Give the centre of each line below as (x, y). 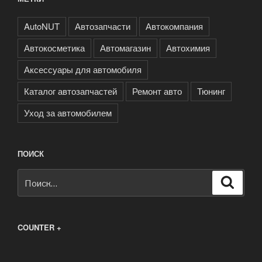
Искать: (34, 176)
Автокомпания (174, 26)
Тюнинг (211, 91)
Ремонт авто (157, 91)
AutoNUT (42, 26)
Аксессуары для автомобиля (83, 69)
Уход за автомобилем (68, 112)
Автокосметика (54, 47)
